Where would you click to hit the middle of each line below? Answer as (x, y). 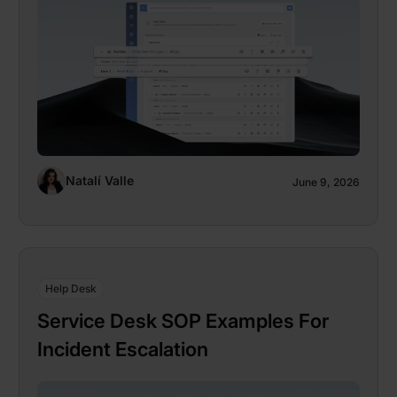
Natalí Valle (100, 181)
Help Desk (71, 289)
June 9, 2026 (326, 182)
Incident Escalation (123, 350)
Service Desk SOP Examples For (183, 321)
